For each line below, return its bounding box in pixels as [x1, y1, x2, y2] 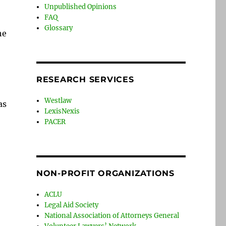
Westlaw [44, 96, 72, 105]
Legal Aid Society [44, 201, 99, 210]
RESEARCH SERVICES [36, 75, 134, 85]
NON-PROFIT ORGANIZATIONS [36, 168, 175, 179]
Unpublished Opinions [44, 3, 117, 12]
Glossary [44, 24, 73, 33]
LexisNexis [44, 107, 80, 116]
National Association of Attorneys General [44, 211, 180, 220]
